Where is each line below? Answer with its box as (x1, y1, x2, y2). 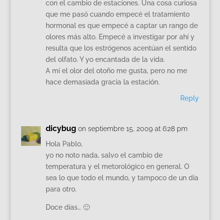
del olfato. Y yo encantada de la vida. (45, 55, 165, 63)
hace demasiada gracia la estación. (45, 78, 160, 86)
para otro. (45, 185, 77, 193)
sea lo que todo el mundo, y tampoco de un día (45, 174, 198, 182)
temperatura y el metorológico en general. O (45, 163, 189, 170)
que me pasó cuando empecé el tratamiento (45, 10, 190, 18)
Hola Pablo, (45, 140, 82, 148)
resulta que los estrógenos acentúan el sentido (45, 44, 196, 52)
